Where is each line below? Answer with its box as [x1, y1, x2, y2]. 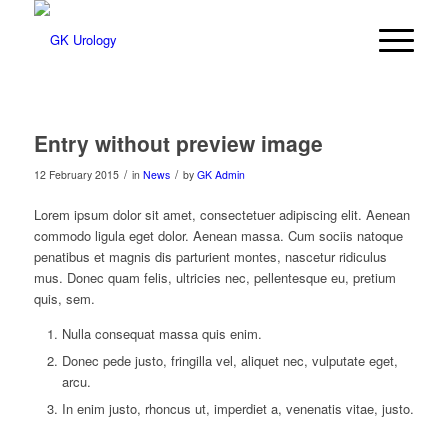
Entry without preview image [33, 128, 323, 158]
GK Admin [196, 167, 245, 182]
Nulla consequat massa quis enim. [61, 324, 262, 344]
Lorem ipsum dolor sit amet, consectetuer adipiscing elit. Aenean [33, 205, 410, 225]
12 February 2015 [33, 167, 119, 182]
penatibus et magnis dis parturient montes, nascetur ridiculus [33, 247, 387, 267]
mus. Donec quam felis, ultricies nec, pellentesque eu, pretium [33, 268, 396, 288]
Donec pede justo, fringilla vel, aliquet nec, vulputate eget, [61, 351, 398, 371]
